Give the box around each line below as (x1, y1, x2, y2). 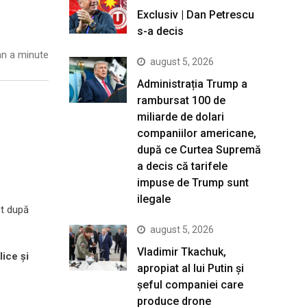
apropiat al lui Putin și (137, 262, 244, 275)
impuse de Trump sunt (137, 176, 249, 189)
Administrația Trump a (137, 77, 247, 90)
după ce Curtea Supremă (137, 143, 261, 156)
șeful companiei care (137, 278, 243, 291)
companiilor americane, (137, 127, 256, 140)
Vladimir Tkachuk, (137, 245, 226, 258)
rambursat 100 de (137, 94, 225, 107)
